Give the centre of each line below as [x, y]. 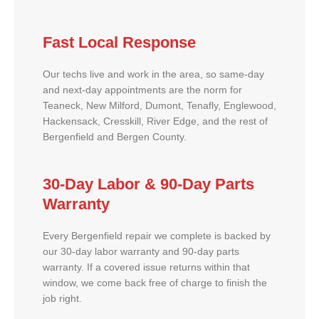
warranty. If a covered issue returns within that [146, 268]
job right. [62, 299]
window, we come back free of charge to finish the [155, 283]
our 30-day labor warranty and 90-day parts [141, 252]
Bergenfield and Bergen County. [115, 137]
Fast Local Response [119, 42]
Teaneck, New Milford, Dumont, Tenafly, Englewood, [159, 105]
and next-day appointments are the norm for [142, 90]
